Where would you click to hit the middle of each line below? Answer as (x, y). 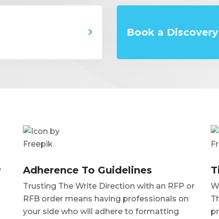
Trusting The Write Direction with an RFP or (109, 186)
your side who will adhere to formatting (101, 211)
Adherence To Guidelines (88, 170)
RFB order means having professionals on (106, 198)
